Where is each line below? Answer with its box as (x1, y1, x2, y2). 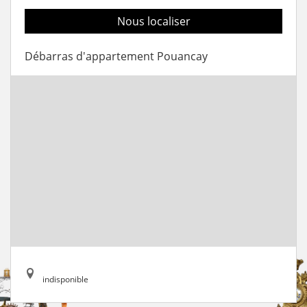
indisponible (42, 273, 88, 285)
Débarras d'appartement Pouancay (25, 48, 208, 64)
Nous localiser (116, 13, 191, 29)
